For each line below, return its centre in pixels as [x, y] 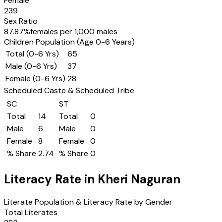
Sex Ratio [21, 21]
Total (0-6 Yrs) [32, 54]
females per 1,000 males [74, 31]
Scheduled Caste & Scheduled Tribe [69, 90]
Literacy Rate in [51, 179]
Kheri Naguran [139, 179]
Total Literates [31, 212]
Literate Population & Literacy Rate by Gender [88, 202]
